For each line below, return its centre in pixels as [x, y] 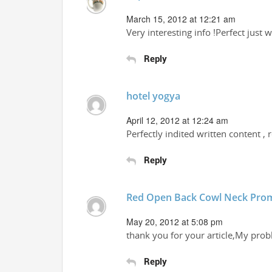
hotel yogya [153, 96]
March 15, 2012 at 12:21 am [181, 19]
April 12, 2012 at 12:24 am [177, 120]
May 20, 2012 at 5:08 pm [175, 222]
